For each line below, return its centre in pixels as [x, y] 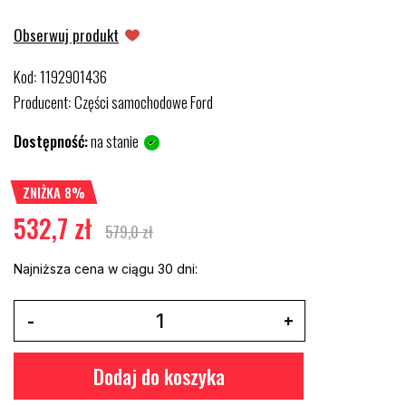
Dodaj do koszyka [159, 376]
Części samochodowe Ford [144, 102]
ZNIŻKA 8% [54, 192]
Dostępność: [51, 141]
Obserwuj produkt [66, 35]
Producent [41, 102]
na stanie [115, 141]
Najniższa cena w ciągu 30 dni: [106, 269]
